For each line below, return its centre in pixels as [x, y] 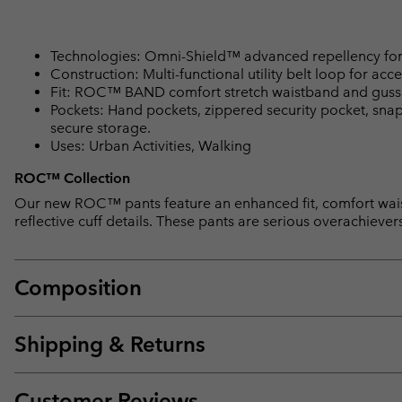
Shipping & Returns [110, 344]
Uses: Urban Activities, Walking [151, 145]
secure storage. [100, 127]
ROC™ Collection [72, 178]
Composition [78, 287]
